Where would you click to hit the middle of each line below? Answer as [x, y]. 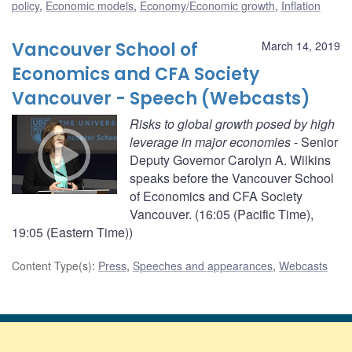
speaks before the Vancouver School [232, 178]
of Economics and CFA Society [216, 196]
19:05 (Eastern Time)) [72, 233]
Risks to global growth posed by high [232, 124]
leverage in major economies [210, 142]
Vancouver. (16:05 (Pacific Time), [222, 214]
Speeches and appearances [203, 266]
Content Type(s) [52, 266]
